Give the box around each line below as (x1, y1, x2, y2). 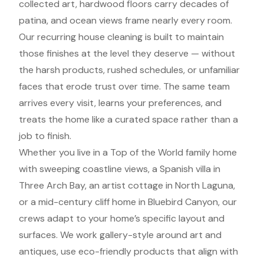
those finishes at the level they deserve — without (19, 47, 235, 60)
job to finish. (19, 130, 71, 142)
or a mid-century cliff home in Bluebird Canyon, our (19, 196, 237, 208)
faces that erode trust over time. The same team (19, 80, 230, 93)
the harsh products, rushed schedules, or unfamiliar (19, 64, 240, 76)
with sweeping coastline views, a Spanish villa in (19, 163, 220, 175)
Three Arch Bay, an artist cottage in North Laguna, (19, 179, 235, 192)
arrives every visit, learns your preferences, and (19, 97, 222, 109)
